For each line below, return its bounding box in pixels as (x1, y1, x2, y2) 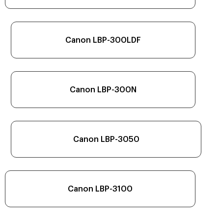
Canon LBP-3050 (73, 135, 139, 143)
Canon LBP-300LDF (65, 36, 141, 44)
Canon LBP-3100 (68, 185, 133, 193)
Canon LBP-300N (70, 85, 137, 94)
